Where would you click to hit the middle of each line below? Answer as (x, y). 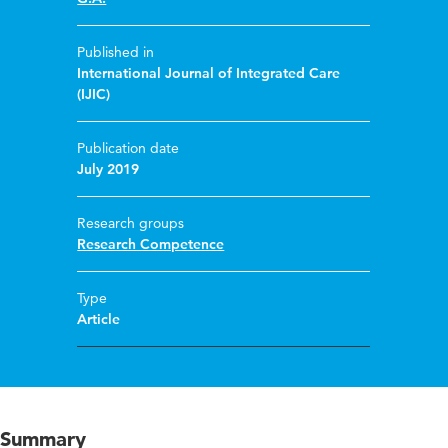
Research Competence (151, 244)
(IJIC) (94, 94)
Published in (116, 52)
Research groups (131, 223)
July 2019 (108, 169)
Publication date (128, 148)
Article (99, 319)
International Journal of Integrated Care (209, 73)
